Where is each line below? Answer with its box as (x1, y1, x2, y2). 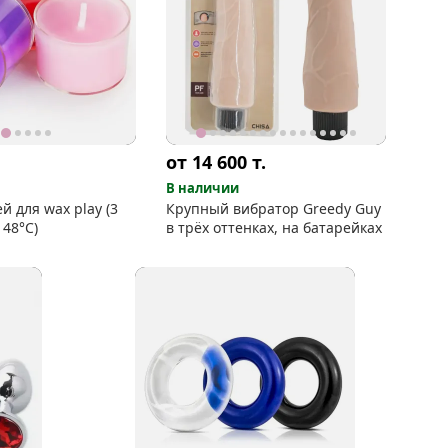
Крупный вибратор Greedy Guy (166, 198, 381, 218)
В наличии (166, 178, 239, 197)
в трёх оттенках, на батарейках (166, 217, 382, 237)
